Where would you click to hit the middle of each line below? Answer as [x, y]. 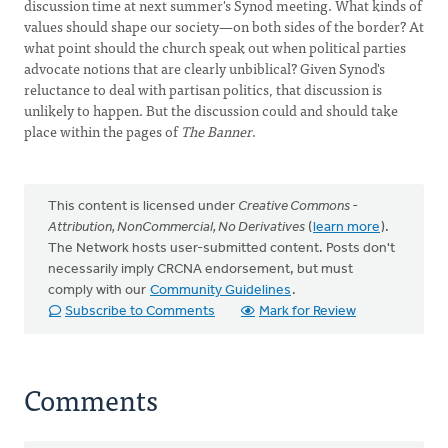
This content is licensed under [143, 206]
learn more [346, 227]
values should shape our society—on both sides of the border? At [224, 26]
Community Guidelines [220, 290]
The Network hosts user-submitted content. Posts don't [221, 248]
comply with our [98, 290]
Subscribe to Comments [140, 311]
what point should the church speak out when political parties [215, 47]
